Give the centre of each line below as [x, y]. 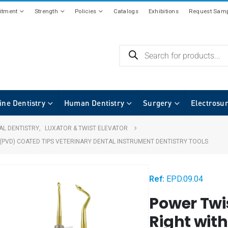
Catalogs [126, 11]
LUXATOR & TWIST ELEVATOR [86, 128]
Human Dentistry [94, 103]
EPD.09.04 [185, 179]
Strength [46, 11]
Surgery [158, 103]
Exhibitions [163, 11]
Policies [86, 11]
